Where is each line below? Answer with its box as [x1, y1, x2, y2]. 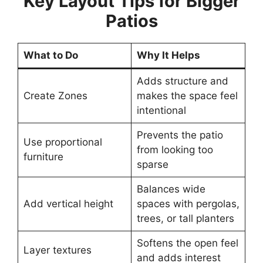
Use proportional [23, 136, 102, 148]
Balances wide [136, 183, 205, 195]
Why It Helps [136, 49, 200, 61]
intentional [136, 104, 186, 116]
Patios [105, 10, 158, 31]
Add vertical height [23, 197, 113, 210]
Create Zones [23, 89, 87, 102]
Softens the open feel [136, 237, 238, 249]
